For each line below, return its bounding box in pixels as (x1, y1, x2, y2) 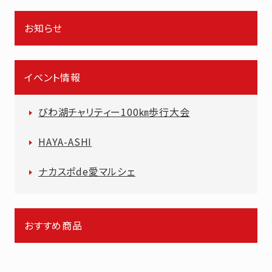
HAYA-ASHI (38, 134, 92, 149)
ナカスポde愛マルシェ (38, 164, 135, 179)
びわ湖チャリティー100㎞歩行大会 (38, 104, 190, 120)
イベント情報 (24, 70, 81, 85)
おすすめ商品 (24, 218, 83, 233)
